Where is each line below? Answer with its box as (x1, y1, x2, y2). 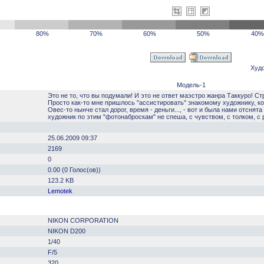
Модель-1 (176, 81, 206, 88)
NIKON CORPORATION (48, 217, 118, 224)
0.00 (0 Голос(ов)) (48, 166, 101, 173)
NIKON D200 (48, 227, 85, 235)
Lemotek (48, 187, 72, 194)
